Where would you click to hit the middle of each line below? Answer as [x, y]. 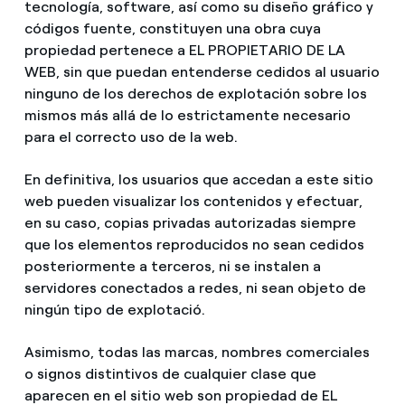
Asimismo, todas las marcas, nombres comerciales [197, 353]
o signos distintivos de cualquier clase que [170, 374]
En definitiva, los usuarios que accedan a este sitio [198, 180]
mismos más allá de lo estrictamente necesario [187, 116]
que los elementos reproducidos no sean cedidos [194, 245]
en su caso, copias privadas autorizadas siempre [190, 223]
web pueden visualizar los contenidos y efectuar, [193, 202]
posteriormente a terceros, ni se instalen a [172, 267]
